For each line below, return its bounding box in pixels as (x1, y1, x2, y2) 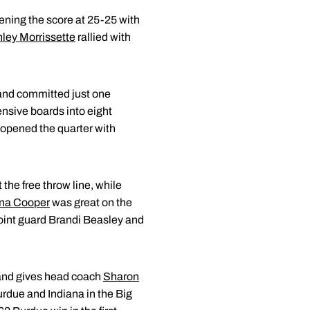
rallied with (75, 31, 131, 43)
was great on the (50, 197, 132, 208)
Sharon (103, 271, 139, 282)
